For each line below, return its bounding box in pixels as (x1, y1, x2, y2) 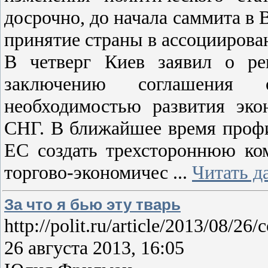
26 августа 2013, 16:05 (4, 236, 184, 258)
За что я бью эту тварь (4, 196, 181, 213)
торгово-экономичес (4, 162, 173, 184)
